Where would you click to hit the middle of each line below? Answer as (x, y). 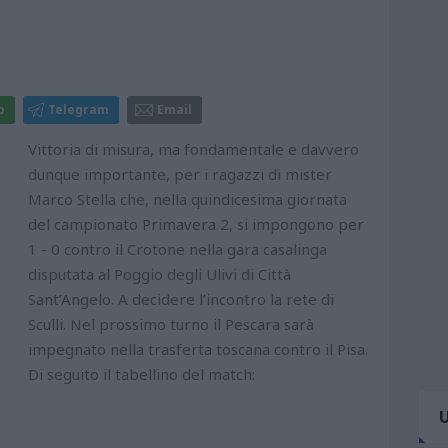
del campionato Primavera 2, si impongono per (196, 223)
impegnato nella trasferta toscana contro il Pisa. (198, 348)
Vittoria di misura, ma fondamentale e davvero (193, 148)
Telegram (78, 109)
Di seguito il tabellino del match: (141, 373)
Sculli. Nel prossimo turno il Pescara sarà (171, 323)
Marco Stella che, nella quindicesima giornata (187, 198)
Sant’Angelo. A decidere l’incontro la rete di (181, 298)
